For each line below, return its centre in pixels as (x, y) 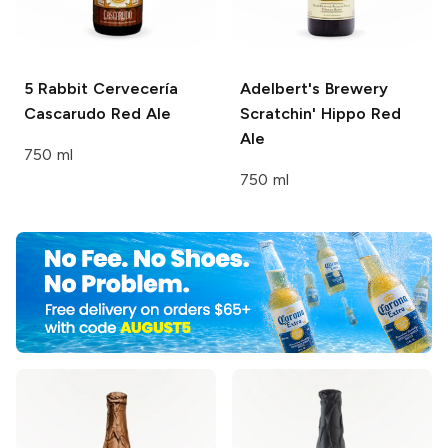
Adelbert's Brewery (314, 89)
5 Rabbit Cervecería (101, 89)
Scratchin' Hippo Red (320, 114)
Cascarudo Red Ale (97, 114)
